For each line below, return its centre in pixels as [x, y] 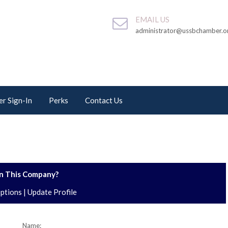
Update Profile [52, 192]
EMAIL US [152, 19]
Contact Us [104, 100]
